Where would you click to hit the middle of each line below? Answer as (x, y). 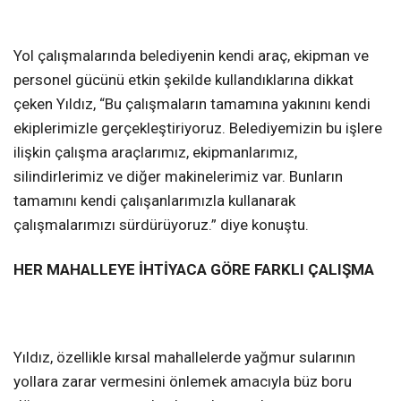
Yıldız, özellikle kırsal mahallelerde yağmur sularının (184, 357)
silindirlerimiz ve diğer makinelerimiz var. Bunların (178, 177)
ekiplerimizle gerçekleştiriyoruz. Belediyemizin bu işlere (198, 128)
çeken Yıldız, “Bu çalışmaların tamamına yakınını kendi (192, 104)
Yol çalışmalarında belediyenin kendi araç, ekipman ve (191, 56)
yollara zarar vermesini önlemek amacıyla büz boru (183, 381)
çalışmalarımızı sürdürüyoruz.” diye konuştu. (161, 225)
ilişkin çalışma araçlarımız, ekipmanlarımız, (155, 153)
